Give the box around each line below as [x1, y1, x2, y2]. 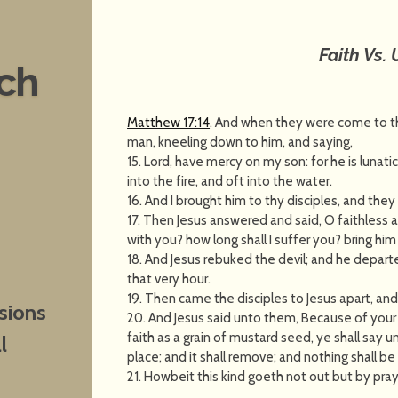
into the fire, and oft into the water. [127, 172, 333, 189]
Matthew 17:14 [127, 114, 211, 131]
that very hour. [127, 270, 211, 287]
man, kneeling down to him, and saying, [127, 133, 354, 150]
